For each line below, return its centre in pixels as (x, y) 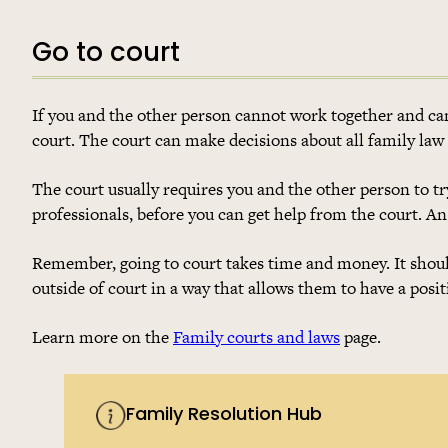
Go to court (106, 54)
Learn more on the (102, 336)
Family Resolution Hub (224, 416)
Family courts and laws (256, 336)
